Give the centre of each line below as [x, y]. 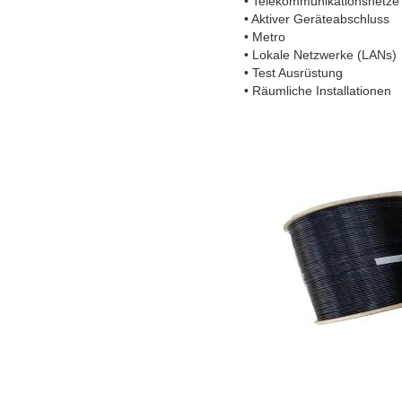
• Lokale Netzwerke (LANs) [320, 54]
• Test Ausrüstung [293, 72]
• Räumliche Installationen [318, 90]
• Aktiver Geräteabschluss [317, 18]
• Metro [265, 36]
